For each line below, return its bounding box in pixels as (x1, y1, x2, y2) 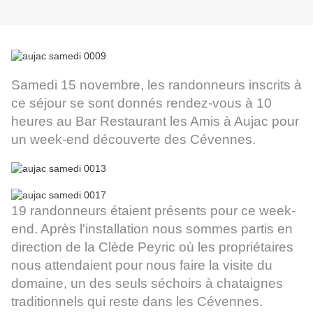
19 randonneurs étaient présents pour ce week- (11, 203, 296, 219)
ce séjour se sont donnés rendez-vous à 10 (11, 96, 272, 111)
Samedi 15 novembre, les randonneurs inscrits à (11, 78, 302, 93)
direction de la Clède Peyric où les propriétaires (11, 240, 293, 255)
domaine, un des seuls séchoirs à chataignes (11, 276, 283, 291)
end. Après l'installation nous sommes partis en (11, 221, 293, 237)
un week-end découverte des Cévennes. (11, 132, 256, 147)
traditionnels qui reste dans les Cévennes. (11, 294, 263, 310)
